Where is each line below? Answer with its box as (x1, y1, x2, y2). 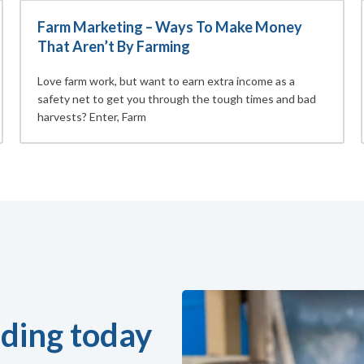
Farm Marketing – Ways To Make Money (37, 18, 302, 37)
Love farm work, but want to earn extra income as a (37, 74, 295, 89)
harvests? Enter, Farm (37, 110, 146, 124)
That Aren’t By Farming (37, 37, 190, 56)
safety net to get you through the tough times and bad (37, 92, 316, 106)
